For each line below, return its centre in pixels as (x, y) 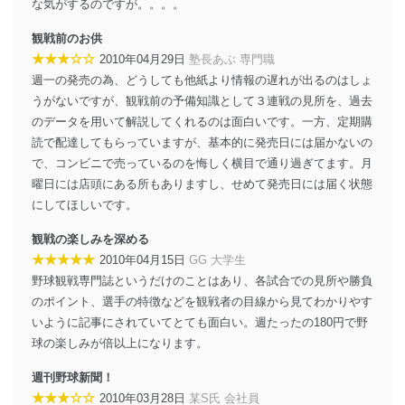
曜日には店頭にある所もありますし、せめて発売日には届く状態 (202, 184)
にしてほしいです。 (85, 204)
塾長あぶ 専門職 (232, 59)
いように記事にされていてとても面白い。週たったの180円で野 (200, 322)
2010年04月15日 (144, 259)
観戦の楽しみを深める (90, 239)
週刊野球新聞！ (73, 377)
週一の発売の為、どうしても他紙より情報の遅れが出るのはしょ (202, 80)
